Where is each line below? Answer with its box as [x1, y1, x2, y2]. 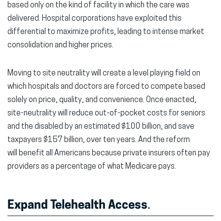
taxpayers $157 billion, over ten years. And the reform [7, 136, 190, 144]
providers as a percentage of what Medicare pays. [7, 163, 178, 171]
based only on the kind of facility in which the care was [7, 1, 189, 9]
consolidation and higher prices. [7, 41, 115, 49]
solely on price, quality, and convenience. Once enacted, [7, 96, 196, 104]
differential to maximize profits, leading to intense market [7, 28, 204, 36]
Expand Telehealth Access [7, 200, 147, 212]
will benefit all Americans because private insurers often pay [7, 149, 210, 157]
